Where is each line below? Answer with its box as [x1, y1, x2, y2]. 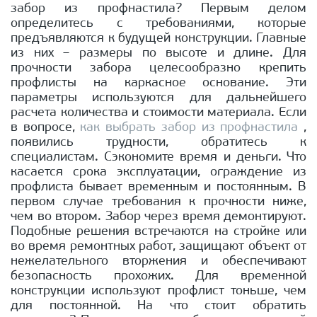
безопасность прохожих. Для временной [11, 270, 306, 284]
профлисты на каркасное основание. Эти [11, 76, 306, 91]
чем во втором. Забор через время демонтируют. [11, 210, 306, 224]
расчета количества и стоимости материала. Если [11, 106, 306, 120]
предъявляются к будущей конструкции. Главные [11, 32, 306, 46]
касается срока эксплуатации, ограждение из [11, 166, 306, 180]
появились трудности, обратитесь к [11, 136, 306, 150]
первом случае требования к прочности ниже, [11, 195, 306, 209]
